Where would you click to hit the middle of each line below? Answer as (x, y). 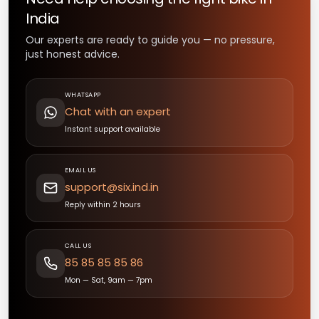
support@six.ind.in (112, 187)
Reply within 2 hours (103, 204)
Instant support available (113, 129)
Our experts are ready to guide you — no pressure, (150, 40)
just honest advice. (73, 54)
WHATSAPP (83, 94)
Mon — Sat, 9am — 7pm (109, 280)
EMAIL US (80, 170)
